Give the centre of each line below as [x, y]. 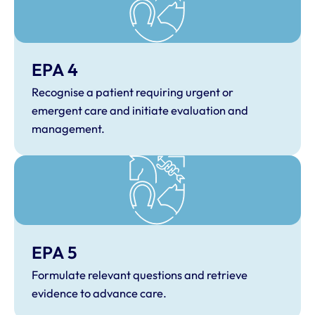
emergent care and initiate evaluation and [140, 111]
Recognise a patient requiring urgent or [132, 92]
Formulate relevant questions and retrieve [139, 275]
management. [69, 129]
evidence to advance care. [100, 293]
